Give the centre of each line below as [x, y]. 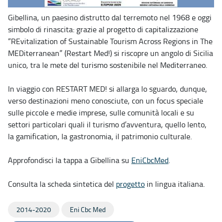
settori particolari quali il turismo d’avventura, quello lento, [107, 124]
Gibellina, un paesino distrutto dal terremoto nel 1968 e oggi [110, 17]
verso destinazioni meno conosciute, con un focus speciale [106, 100]
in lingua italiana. [175, 184]
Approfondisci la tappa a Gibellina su [70, 160]
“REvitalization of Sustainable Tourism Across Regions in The [110, 41]
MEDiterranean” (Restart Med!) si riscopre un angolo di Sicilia [111, 53]
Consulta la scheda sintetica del [62, 184]
